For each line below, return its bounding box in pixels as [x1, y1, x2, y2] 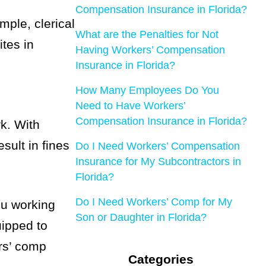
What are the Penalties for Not [75, 28, 218, 40]
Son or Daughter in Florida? [75, 211, 207, 223]
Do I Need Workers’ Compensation [75, 140, 240, 152]
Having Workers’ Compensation [75, 44, 225, 56]
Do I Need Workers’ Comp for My [75, 196, 232, 208]
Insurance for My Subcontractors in [75, 156, 241, 167]
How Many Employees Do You [75, 84, 219, 96]
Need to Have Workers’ [75, 100, 185, 112]
